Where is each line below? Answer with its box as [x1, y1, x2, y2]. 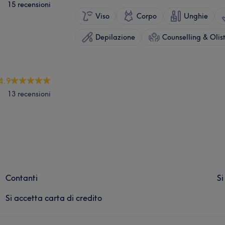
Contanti [6, 172, 38, 183]
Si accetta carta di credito [6, 192, 102, 203]
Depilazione [95, 32, 135, 42]
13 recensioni [8, 89, 51, 98]
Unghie [184, 11, 208, 21]
